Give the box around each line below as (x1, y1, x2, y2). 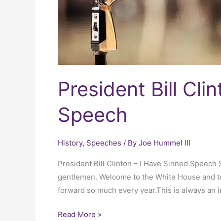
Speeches (86, 138, 121, 147)
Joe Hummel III (139, 138, 190, 147)
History (58, 138, 82, 147)
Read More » (58, 210, 102, 219)
